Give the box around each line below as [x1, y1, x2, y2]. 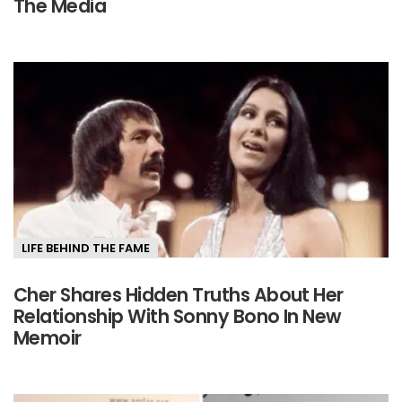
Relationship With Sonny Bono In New [13, 303, 341, 330]
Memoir [13, 325, 82, 352]
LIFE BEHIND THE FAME [22, 239, 150, 257]
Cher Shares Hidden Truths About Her [13, 282, 344, 309]
